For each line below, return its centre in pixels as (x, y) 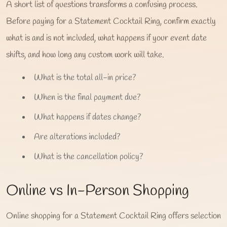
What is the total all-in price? (85, 78)
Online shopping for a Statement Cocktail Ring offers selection (113, 216)
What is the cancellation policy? (88, 157)
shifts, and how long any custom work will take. (85, 55)
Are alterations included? (77, 137)
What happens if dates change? (87, 117)
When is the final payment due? (87, 97)
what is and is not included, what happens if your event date (106, 38)
